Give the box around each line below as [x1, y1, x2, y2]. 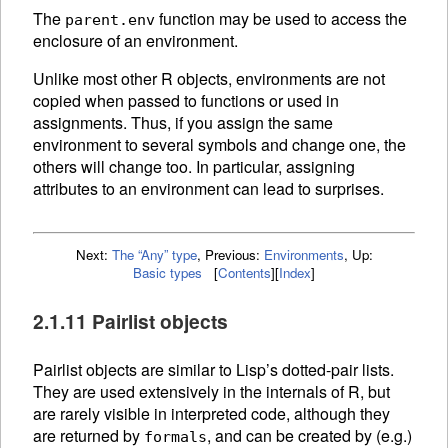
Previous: [204, 245, 264, 265]
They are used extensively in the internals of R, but [33, 380, 390, 404]
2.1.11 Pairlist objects [33, 306, 228, 335]
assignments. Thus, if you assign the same [33, 111, 333, 135]
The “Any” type [111, 245, 197, 265]
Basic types [133, 263, 202, 283]
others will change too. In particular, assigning [33, 155, 355, 179]
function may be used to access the [155, 7, 407, 31]
